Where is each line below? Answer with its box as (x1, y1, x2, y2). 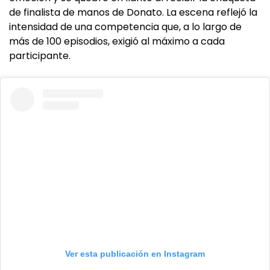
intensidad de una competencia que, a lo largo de (9, 20, 242, 34)
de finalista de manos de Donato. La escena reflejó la (9, 5, 257, 20)
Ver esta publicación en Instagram (65, 249, 205, 259)
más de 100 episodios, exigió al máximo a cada (9, 34, 225, 49)
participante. (9, 49, 71, 63)
